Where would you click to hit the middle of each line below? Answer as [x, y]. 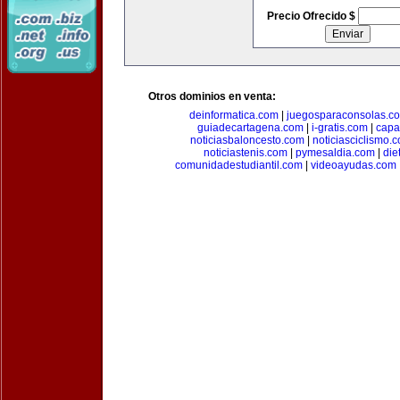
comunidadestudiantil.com [238, 165]
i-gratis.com [339, 128]
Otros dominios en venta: [212, 96]
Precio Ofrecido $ [312, 16]
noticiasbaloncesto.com [247, 140]
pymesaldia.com [335, 153]
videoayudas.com [353, 165]
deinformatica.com [234, 115]
